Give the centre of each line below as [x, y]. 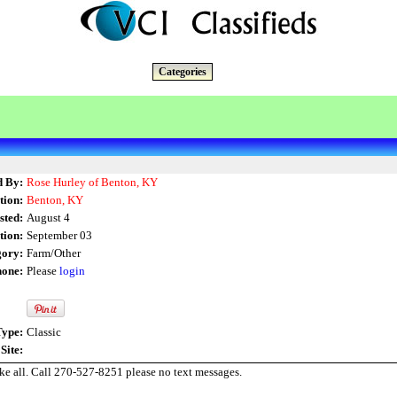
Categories [182, 72]
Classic [44, 332]
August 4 [48, 218]
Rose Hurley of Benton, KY [92, 182]
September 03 [59, 235]
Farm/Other [54, 253]
